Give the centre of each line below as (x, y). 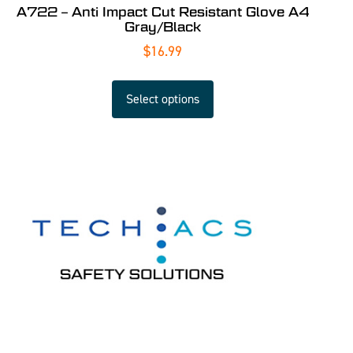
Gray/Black (163, 27)
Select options (163, 99)
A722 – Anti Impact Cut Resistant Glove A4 (163, 12)
